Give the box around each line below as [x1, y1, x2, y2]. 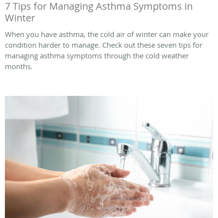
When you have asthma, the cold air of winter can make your [5, 29, 209, 39]
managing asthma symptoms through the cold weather [5, 50, 189, 60]
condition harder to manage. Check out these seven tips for [5, 39, 202, 50]
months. [5, 61, 33, 71]
